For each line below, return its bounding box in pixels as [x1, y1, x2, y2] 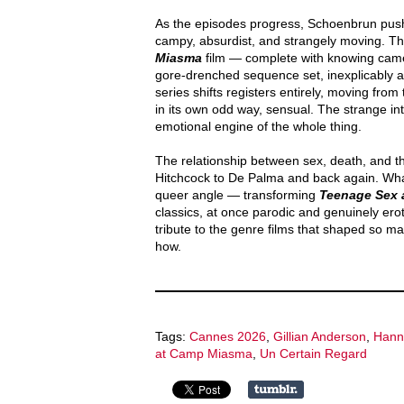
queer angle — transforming [155, 187, 319, 202]
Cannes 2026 [189, 328, 266, 344]
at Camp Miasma [155, 345, 252, 361]
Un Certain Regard [260, 345, 367, 361]
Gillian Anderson [273, 328, 366, 344]
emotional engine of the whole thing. [155, 118, 362, 133]
